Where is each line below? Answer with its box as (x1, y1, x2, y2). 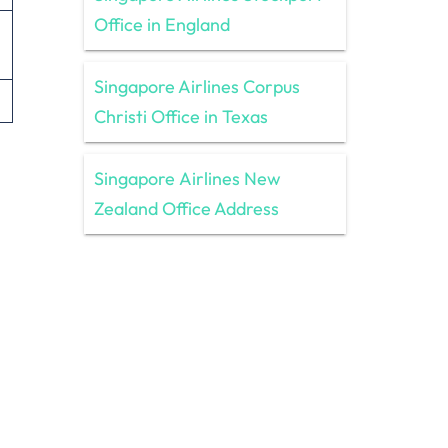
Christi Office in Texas (93, 104, 268, 128)
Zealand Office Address (93, 196, 279, 220)
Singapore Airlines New (93, 166, 281, 190)
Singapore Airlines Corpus (93, 74, 300, 98)
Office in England (93, 12, 230, 36)
